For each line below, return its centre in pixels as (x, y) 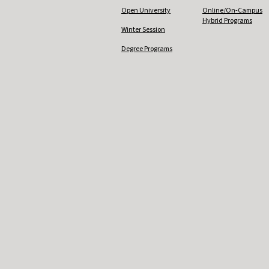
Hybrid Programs (227, 20)
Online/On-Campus (232, 10)
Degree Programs (147, 49)
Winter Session (143, 29)
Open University (146, 10)
